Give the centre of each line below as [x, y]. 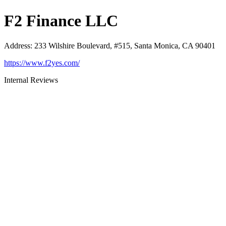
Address [17, 45]
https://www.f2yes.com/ [42, 63]
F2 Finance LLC [61, 21]
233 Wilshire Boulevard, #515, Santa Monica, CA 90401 [125, 45]
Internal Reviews [31, 80]
